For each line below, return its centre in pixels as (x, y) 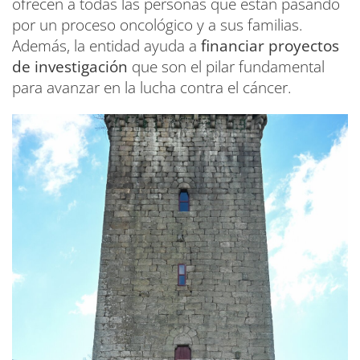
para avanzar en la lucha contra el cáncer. (152, 88)
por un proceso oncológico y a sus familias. (157, 25)
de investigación (70, 67)
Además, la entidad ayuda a (106, 46)
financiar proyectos (270, 46)
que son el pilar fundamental (226, 67)
